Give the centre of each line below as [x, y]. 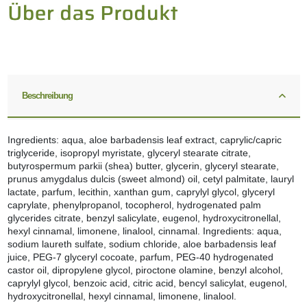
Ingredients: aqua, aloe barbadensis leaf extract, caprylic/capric [144, 139]
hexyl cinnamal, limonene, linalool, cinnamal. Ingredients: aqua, [144, 231]
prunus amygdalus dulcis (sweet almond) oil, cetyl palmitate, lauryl [150, 179]
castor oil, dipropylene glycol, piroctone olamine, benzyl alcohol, [145, 270]
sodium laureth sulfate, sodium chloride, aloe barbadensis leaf [142, 244]
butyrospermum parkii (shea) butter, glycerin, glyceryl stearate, [143, 165]
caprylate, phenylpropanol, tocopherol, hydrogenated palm [134, 205]
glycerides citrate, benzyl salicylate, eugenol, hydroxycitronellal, [144, 218]
